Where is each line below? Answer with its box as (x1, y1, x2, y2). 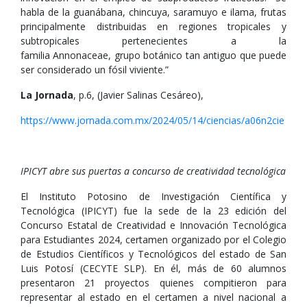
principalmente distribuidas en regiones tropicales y (21, 20, 286, 33)
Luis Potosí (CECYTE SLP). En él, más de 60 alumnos (21, 262, 286, 275)
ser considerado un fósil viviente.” (21, 63, 169, 76)
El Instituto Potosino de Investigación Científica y (21, 190, 286, 203)
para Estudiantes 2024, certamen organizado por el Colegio (21, 233, 286, 246)
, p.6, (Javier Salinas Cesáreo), (73, 88, 204, 101)
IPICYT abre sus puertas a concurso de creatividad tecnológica (21, 164, 286, 177)
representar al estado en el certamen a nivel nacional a (21, 291, 286, 304)
